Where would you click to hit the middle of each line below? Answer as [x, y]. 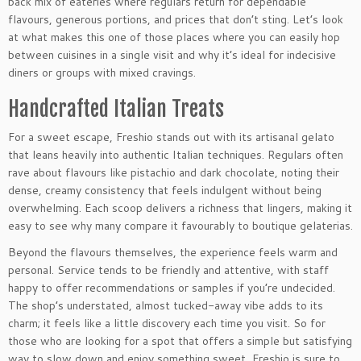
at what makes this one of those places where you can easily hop [174, 37]
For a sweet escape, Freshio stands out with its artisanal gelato [171, 137]
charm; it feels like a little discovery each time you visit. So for [167, 324]
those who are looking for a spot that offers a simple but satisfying [180, 341]
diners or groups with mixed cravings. [102, 73]
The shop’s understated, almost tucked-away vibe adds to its [166, 306]
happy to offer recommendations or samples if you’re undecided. [172, 288]
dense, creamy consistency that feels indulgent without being [165, 191]
